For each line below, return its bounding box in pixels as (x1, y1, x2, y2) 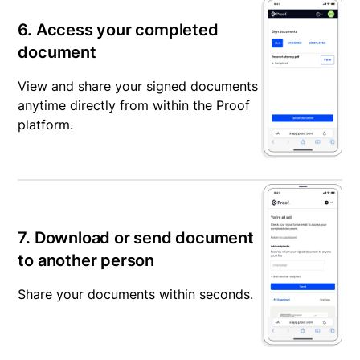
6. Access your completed (18, 20, 219, 40)
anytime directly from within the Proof (18, 97, 251, 114)
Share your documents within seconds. (18, 286, 254, 303)
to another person (18, 251, 154, 271)
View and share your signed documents (18, 78, 259, 95)
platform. (18, 117, 74, 133)
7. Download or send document (18, 228, 254, 248)
